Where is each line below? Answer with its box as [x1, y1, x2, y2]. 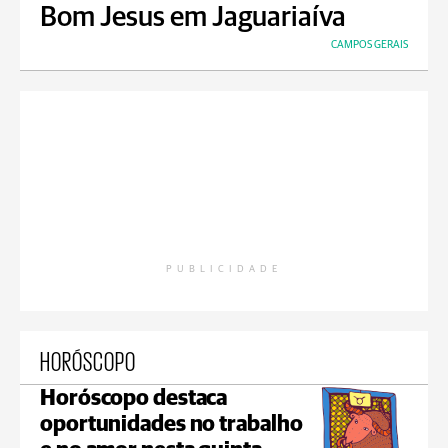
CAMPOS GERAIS [331, 39, 408, 50]
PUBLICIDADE [166, 264, 282, 274]
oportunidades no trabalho [40, 414, 303, 436]
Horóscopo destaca [40, 388, 228, 410]
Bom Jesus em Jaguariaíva [40, 4, 346, 32]
